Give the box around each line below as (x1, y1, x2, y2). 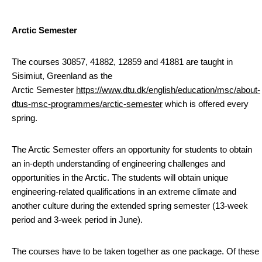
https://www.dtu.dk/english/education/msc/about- (76, 85, 260, 95)
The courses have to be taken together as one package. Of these (12, 246, 259, 256)
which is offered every (163, 99, 249, 109)
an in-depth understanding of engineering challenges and (12, 158, 225, 168)
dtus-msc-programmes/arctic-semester (12, 99, 163, 109)
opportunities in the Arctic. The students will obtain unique (12, 173, 228, 182)
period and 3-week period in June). (12, 215, 147, 225)
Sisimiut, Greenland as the (12, 71, 112, 81)
